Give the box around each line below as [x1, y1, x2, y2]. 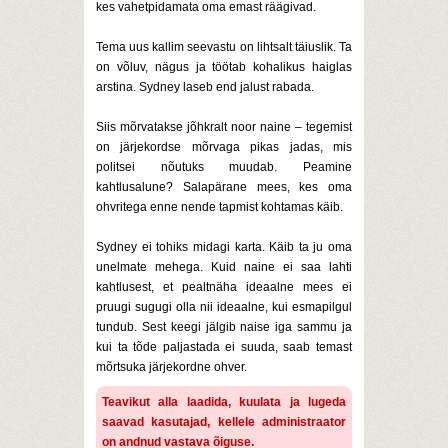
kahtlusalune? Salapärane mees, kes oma [96, 180, 352, 194]
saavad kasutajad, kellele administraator [102, 415, 346, 429]
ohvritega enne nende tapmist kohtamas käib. [96, 200, 343, 214]
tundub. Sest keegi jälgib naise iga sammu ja [96, 320, 352, 334]
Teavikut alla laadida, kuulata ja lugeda [102, 395, 346, 409]
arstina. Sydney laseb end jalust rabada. [96, 80, 314, 94]
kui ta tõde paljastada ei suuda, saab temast [96, 340, 352, 354]
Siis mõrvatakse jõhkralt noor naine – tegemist [96, 120, 352, 134]
